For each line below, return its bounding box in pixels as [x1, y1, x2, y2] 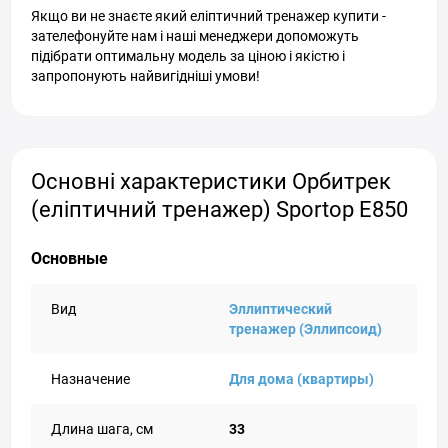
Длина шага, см [51, 421, 153, 437]
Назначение [51, 371, 130, 387]
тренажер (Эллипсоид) [229, 321, 382, 337]
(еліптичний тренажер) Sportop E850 [31, 197, 408, 222]
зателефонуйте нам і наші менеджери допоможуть [31, 28, 359, 44]
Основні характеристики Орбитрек [31, 169, 391, 194]
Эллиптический [229, 301, 332, 317]
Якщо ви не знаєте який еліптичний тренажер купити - [31, 8, 386, 24]
